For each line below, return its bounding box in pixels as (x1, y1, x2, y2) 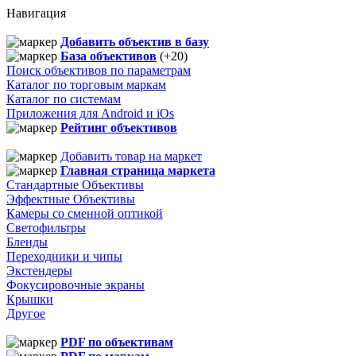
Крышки (6, 292, 53, 306)
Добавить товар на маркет (60, 149, 202, 163)
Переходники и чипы (6, 249, 122, 263)
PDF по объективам (60, 335, 173, 349)
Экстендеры (6, 263, 72, 277)
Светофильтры (6, 220, 86, 234)
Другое (6, 306, 45, 320)
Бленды (6, 234, 48, 249)
